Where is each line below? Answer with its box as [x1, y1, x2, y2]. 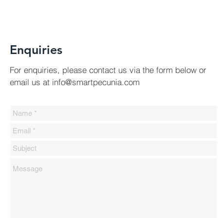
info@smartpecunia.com [52, 77, 140, 87]
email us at [10, 77, 52, 87]
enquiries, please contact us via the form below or [24, 65, 206, 75]
